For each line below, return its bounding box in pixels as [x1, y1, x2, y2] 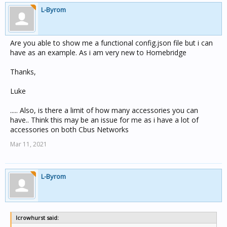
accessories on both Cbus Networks [10, 125, 129, 134]
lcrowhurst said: [16, 214, 59, 221]
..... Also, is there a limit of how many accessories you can [10, 105, 198, 115]
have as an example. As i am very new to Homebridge [10, 48, 186, 57]
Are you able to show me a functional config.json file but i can [10, 38, 213, 48]
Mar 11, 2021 [10, 140, 47, 148]
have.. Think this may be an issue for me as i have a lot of [10, 115, 199, 125]
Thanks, [10, 67, 36, 77]
